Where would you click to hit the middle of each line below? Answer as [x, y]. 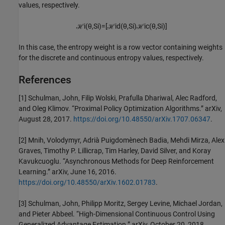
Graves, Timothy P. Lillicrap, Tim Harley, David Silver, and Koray [115, 151]
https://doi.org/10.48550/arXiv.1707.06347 [142, 119]
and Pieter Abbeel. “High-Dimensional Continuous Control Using [117, 214]
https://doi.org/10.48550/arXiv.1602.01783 [87, 183]
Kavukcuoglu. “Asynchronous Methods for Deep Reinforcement [116, 161]
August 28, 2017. [46, 119]
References [45, 80]
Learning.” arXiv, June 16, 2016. [68, 172]
